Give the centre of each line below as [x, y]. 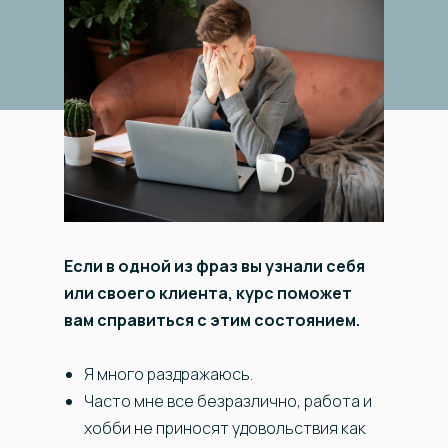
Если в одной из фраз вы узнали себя [214, 266]
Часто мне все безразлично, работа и [228, 401]
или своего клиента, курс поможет [208, 293]
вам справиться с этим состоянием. [212, 320]
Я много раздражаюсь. [168, 374]
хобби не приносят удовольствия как [225, 428]
